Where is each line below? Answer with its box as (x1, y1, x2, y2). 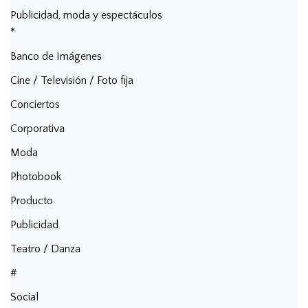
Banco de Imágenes (10, 49, 102, 63)
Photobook (10, 170, 61, 183)
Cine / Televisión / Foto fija (10, 74, 133, 87)
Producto (10, 194, 53, 207)
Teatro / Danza (10, 242, 80, 255)
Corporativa (10, 122, 65, 135)
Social (10, 290, 38, 303)
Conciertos (10, 98, 60, 111)
